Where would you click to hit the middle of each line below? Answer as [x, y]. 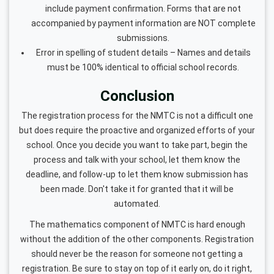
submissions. [143, 38]
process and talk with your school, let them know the [137, 159]
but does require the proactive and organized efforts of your [137, 130]
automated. [137, 203]
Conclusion [137, 96]
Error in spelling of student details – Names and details [143, 52]
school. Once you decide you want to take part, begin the [137, 145]
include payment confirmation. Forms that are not [143, 8]
